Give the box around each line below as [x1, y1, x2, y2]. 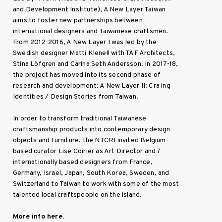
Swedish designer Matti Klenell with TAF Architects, [13, 49, 175, 58]
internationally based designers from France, [13, 158, 153, 167]
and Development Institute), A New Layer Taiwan [13, 5, 166, 14]
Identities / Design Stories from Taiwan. [13, 93, 138, 102]
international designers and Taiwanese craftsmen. [13, 27, 168, 36]
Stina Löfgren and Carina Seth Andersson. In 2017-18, [13, 60, 178, 69]
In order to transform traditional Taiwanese [13, 114, 147, 123]
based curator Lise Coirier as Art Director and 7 [13, 147, 161, 156]
